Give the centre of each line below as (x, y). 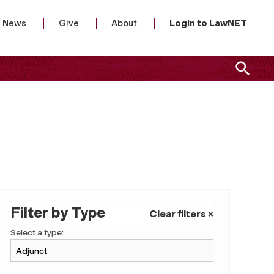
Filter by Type (58, 212)
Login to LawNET (208, 23)
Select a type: (37, 232)
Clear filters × (182, 213)
